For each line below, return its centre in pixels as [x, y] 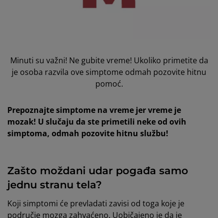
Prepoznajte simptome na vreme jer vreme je [94, 110]
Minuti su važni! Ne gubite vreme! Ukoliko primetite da [109, 61]
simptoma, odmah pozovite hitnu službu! [88, 134]
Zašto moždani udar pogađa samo [98, 171]
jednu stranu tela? [54, 185]
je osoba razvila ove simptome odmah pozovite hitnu [109, 72]
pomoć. [109, 84]
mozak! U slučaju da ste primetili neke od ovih [97, 122]
